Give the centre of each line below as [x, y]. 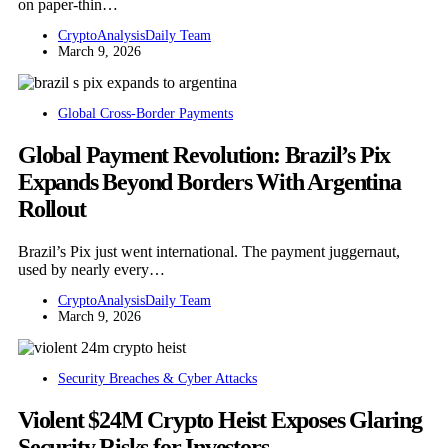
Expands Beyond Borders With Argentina [209, 182]
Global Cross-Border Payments [145, 114]
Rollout [52, 209]
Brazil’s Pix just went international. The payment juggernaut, [209, 252]
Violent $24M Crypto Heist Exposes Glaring [220, 420]
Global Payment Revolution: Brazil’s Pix [204, 155]
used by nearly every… [91, 270]
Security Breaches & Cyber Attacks [157, 379]
